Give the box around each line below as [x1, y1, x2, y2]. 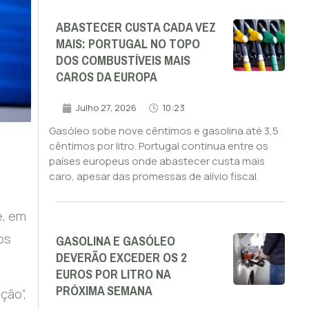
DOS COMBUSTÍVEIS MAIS [55, 49, 190, 73]
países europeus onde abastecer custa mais [48, 154, 265, 169]
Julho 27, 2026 [75, 101, 137, 114]
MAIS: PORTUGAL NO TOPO [55, 32, 200, 57]
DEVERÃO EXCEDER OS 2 [55, 246, 186, 270]
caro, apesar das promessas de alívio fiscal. [48, 169, 259, 184]
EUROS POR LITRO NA [55, 263, 170, 287]
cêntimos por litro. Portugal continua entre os [48, 139, 268, 154]
